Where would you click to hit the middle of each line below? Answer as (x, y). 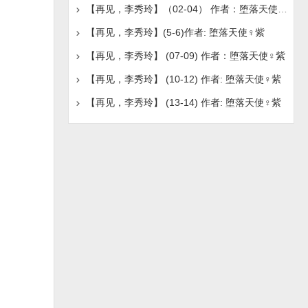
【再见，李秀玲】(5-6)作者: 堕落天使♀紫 (175, 32)
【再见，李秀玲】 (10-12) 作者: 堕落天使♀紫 (183, 79)
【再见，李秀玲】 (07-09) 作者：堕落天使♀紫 (185, 56)
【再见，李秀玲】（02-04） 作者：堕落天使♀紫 (282, 9)
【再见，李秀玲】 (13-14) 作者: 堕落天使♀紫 (183, 102)
